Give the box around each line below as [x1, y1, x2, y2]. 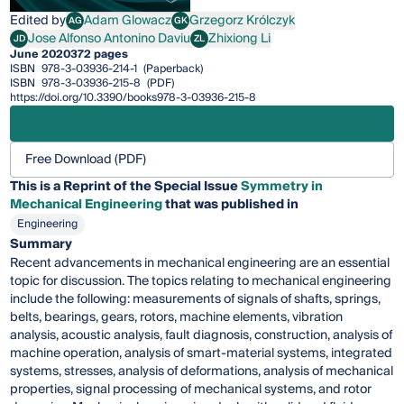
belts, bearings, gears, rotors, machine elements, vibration [10, 307, 344, 329]
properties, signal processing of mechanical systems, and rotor [10, 379, 372, 401]
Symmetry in [241, 176, 324, 198]
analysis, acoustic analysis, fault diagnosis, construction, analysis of [10, 325, 393, 347]
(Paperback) [141, 60, 204, 79]
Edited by [10, 10, 67, 32]
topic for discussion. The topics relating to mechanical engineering [10, 271, 392, 293]
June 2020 [10, 45, 71, 65]
